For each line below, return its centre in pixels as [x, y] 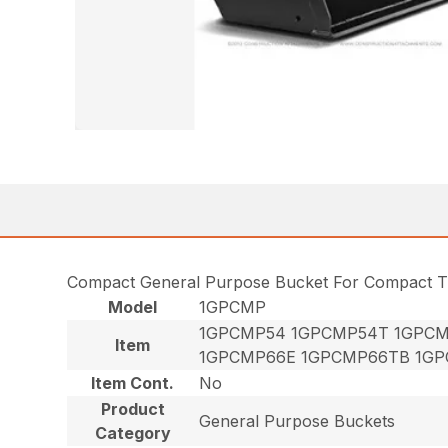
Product [132, 409]
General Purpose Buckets [297, 421]
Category [132, 433]
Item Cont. [133, 383]
